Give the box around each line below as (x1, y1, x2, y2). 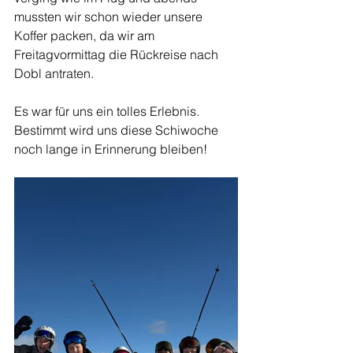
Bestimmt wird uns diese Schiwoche (14, 122, 221, 138)
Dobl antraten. (14, 65, 97, 81)
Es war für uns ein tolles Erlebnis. (14, 103, 203, 119)
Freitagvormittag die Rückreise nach (14, 46, 221, 62)
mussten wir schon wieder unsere (14, 9, 206, 24)
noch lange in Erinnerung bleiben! (14, 141, 210, 157)
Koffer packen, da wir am (14, 28, 158, 43)
